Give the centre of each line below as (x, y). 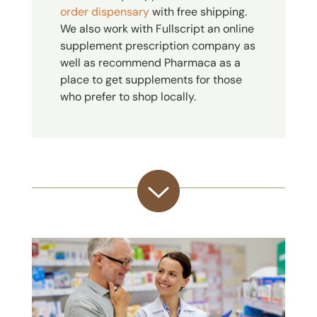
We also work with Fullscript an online (157, 29)
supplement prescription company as (157, 46)
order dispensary (104, 12)
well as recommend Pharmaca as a (150, 63)
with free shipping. (198, 12)
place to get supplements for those (151, 80)
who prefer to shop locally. (128, 97)
